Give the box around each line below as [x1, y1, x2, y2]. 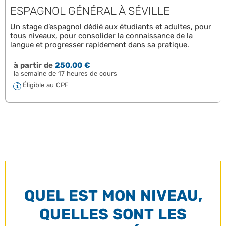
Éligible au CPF [23, 81, 69, 89]
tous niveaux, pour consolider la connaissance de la [10, 31, 193, 40]
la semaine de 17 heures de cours [13, 70, 117, 77]
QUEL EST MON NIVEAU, [24, 187, 202, 205]
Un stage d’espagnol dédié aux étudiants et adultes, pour [10, 22, 211, 31]
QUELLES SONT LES [39, 205, 187, 223]
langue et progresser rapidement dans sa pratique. [10, 40, 189, 49]
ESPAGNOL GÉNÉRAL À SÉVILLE [10, 4, 170, 18]
